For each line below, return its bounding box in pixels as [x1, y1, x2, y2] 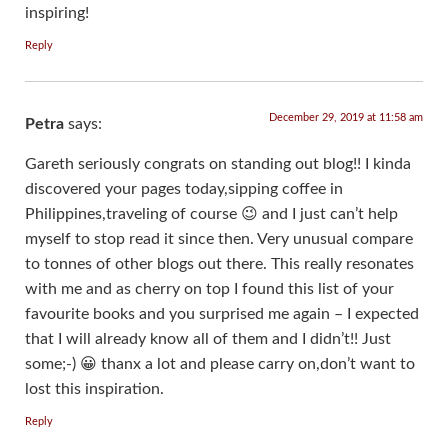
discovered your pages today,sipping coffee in [25, 180, 343, 197]
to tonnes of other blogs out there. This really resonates [25, 255, 414, 272]
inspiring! [25, 4, 89, 21]
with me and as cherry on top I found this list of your [25, 280, 394, 297]
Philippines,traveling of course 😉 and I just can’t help [25, 205, 398, 222]
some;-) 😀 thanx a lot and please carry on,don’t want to [25, 355, 415, 372]
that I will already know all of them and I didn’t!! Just [25, 330, 391, 347]
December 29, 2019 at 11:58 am [269, 112, 423, 124]
